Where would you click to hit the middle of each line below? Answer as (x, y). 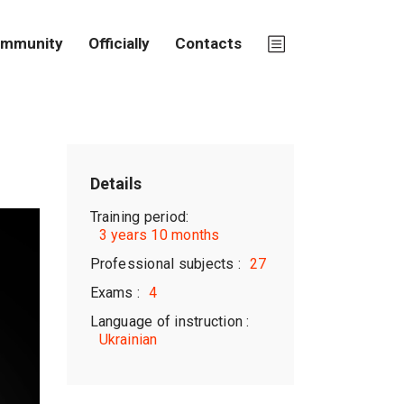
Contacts (208, 42)
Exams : (115, 293)
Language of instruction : (170, 321)
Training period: (139, 217)
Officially (119, 42)
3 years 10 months (159, 235)
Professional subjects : (165, 264)
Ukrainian (128, 340)
